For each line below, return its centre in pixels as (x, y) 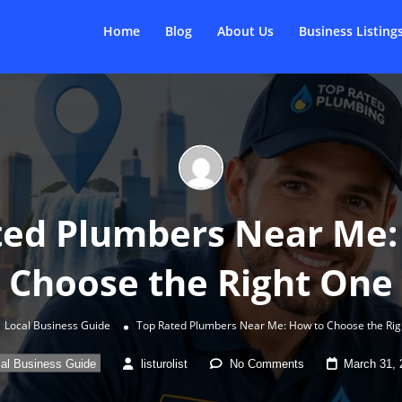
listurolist (164, 363)
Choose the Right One (201, 282)
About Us (245, 31)
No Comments (267, 363)
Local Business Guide (57, 325)
